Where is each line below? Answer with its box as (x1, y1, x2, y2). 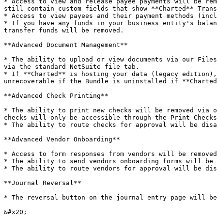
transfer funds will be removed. (4, 27, 124, 34)
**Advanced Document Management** (4, 41, 128, 48)
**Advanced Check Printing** (4, 92, 108, 99)
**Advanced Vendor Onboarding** (4, 136, 120, 143)
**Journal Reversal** (4, 179, 81, 186)
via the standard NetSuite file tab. (4, 63, 139, 70)
